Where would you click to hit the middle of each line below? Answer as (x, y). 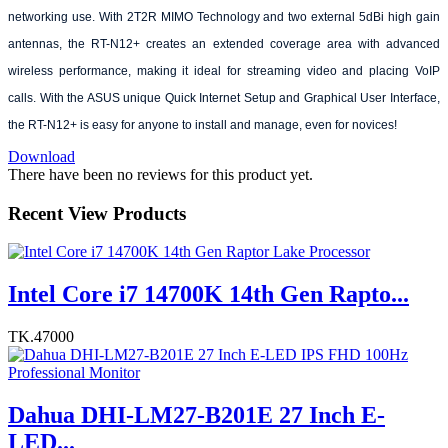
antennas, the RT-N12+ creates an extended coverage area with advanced (224, 43)
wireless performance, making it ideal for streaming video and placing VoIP (224, 70)
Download (41, 156)
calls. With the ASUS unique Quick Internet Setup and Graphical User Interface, (224, 97)
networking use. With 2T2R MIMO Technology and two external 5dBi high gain (224, 16)
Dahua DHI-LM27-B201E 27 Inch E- (196, 414)
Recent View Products (97, 213)
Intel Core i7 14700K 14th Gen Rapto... (208, 294)
